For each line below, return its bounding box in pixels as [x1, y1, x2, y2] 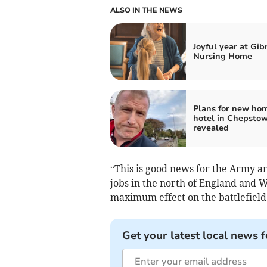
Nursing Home [193, 51, 252, 62]
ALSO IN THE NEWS [110, 5, 182, 15]
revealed [193, 122, 229, 133]
